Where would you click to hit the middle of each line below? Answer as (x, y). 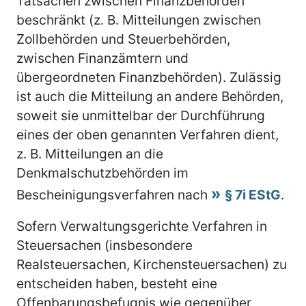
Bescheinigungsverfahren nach (114, 194)
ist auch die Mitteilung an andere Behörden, (150, 96)
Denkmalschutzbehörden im (102, 172)
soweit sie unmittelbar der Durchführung (141, 115)
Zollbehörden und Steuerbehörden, (123, 39)
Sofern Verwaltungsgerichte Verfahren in (142, 226)
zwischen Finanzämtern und (102, 58)
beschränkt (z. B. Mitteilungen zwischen (139, 19)
